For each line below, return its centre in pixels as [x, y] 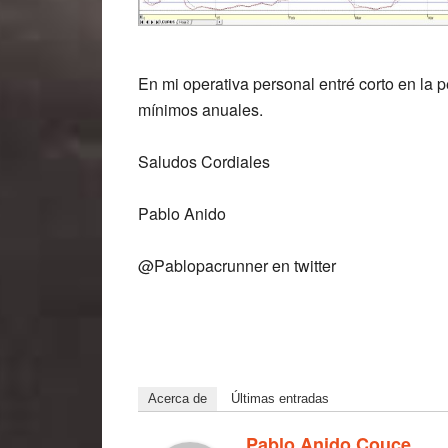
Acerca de [177, 399]
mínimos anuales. [200, 110]
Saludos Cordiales [204, 162]
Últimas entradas [280, 399]
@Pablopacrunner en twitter [237, 266]
